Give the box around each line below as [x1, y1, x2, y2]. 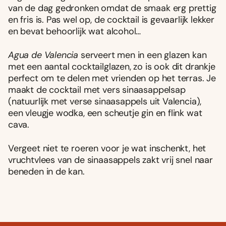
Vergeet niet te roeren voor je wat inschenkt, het [8, 142, 206, 155]
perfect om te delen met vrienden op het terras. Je [8, 72, 216, 85]
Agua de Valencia [8, 49, 79, 62]
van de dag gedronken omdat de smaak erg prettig [8, 2, 216, 15]
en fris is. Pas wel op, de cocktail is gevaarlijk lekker [8, 14, 214, 26]
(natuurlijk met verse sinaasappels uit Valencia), [8, 95, 202, 108]
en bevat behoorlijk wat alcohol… [8, 25, 141, 38]
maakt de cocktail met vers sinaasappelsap [8, 84, 186, 96]
